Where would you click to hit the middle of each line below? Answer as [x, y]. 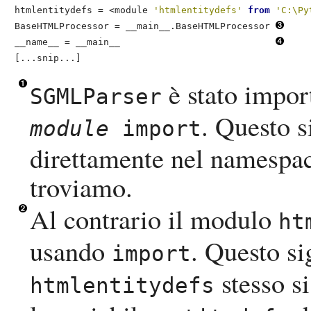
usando [71, 251]
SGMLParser [96, 97]
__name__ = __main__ [145, 42]
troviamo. [81, 187]
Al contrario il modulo [154, 219]
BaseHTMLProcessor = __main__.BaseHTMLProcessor [145, 26]
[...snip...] [48, 58]
